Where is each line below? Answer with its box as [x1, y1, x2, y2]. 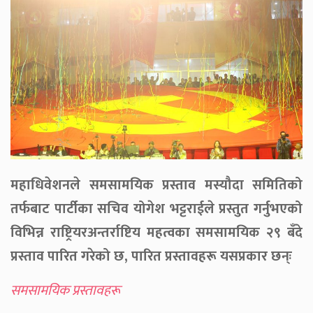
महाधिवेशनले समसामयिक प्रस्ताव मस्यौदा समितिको [10, 173, 303, 197]
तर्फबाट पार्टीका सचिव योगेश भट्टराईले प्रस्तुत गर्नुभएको [10, 196, 303, 221]
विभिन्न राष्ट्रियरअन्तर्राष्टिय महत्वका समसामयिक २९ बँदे [10, 220, 303, 245]
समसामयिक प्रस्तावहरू [10, 278, 120, 303]
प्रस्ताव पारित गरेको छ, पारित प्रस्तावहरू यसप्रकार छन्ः [10, 244, 292, 268]
